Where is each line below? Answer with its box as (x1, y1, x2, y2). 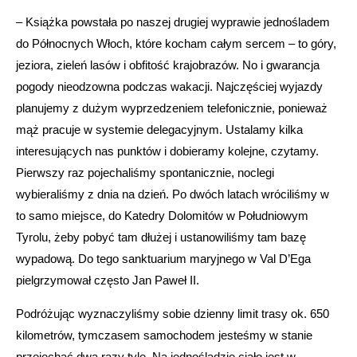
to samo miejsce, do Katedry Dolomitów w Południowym (16, 208, 308, 222)
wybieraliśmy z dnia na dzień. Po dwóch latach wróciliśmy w (16, 186, 329, 201)
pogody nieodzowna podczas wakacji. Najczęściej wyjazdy (16, 79, 323, 93)
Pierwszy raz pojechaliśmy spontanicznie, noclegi (16, 165, 274, 179)
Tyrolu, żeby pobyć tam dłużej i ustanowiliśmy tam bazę (16, 229, 306, 244)
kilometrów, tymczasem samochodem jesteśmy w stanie (16, 328, 312, 342)
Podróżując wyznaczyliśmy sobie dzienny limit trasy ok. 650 (16, 306, 329, 320)
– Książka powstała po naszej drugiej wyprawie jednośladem (16, 14, 330, 29)
